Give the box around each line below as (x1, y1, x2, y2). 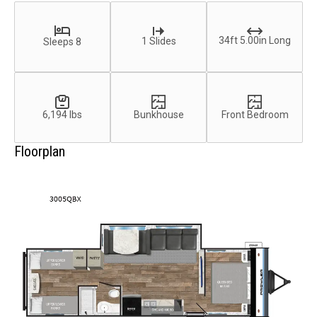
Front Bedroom (221, 108, 289, 120)
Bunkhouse (133, 108, 184, 120)
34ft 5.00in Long (219, 34, 291, 46)
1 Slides (141, 35, 176, 47)
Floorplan (14, 143, 65, 161)
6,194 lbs (42, 108, 82, 120)
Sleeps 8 (43, 36, 81, 48)
